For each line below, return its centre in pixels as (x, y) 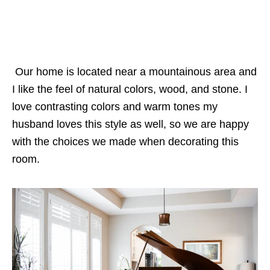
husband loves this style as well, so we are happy (130, 124)
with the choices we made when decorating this (125, 142)
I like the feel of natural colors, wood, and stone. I (130, 89)
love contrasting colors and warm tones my (115, 107)
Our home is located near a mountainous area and (134, 72)
